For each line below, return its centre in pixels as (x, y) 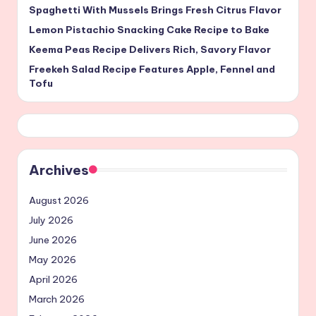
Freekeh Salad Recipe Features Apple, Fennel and (152, 69)
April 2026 (53, 279)
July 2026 (51, 220)
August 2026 (59, 200)
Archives (59, 170)
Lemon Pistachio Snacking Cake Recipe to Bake (149, 29)
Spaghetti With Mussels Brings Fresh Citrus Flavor (155, 10)
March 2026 (57, 299)
